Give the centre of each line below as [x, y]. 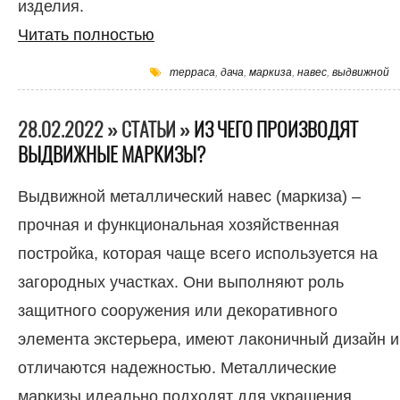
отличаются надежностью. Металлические [177, 368]
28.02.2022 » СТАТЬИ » [106, 130]
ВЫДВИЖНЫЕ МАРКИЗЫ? [112, 155]
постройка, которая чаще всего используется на [198, 254]
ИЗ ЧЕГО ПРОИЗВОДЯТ [276, 130]
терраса [192, 72]
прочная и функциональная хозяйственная [179, 225]
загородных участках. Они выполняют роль [181, 282]
